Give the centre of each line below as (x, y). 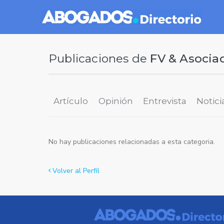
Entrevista (164, 101)
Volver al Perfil (75, 171)
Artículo (71, 101)
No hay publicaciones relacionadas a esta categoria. (132, 142)
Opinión (115, 101)
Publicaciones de (99, 58)
